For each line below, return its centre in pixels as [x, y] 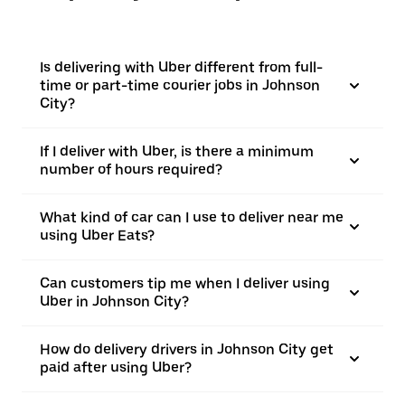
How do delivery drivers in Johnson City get [187, 349]
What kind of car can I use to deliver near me [192, 217]
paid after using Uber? [116, 367]
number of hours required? [131, 170]
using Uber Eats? [97, 235]
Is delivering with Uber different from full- [181, 67]
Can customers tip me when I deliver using [185, 283]
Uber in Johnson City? [114, 301]
